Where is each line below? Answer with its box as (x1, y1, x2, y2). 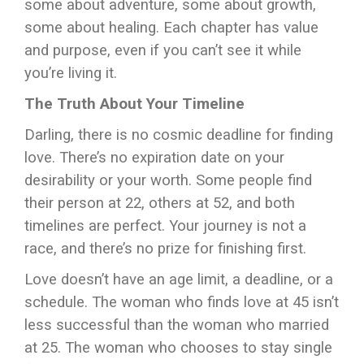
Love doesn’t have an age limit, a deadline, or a (24, 271, 333, 288)
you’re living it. (24, 64, 117, 82)
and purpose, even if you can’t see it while (24, 41, 301, 59)
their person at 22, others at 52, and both (24, 194, 295, 212)
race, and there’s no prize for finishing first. (24, 240, 306, 258)
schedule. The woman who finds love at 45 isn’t (24, 293, 339, 311)
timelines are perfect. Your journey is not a (24, 217, 306, 235)
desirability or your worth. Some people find (24, 171, 312, 189)
